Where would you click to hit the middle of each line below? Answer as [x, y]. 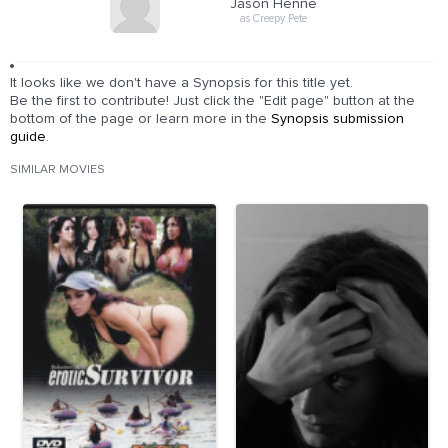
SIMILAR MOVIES [57, 170]
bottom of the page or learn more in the [140, 119]
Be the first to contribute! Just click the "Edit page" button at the [212, 101]
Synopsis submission [337, 119]
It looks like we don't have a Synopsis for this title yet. [181, 83]
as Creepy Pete [273, 18]
